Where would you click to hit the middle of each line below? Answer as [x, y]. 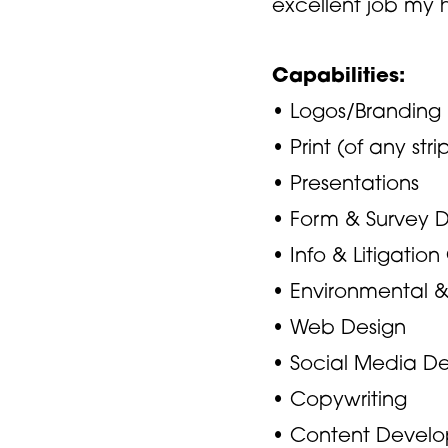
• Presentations [345, 182]
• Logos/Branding [356, 110]
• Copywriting [339, 398]
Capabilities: [341, 74]
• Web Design [339, 326]
